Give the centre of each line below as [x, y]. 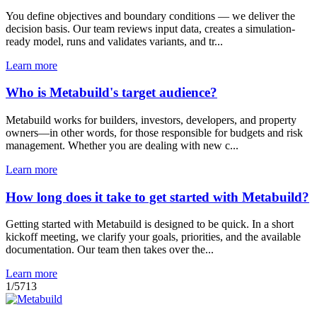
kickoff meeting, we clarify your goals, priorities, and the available [153, 237]
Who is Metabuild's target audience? [111, 93]
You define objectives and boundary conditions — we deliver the [150, 16]
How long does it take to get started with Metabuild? [157, 197]
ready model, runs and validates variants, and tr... [114, 41]
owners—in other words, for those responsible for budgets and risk [154, 133]
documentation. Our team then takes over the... [110, 250]
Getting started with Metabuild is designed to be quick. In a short [150, 224]
